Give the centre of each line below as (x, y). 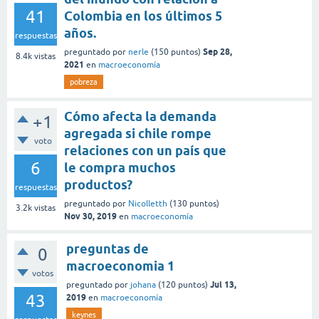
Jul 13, (223, 284)
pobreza (84, 82)
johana (143, 284)
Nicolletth (148, 203)
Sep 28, (218, 51)
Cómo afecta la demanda (140, 116)
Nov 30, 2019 (90, 216)
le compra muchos (120, 167)
